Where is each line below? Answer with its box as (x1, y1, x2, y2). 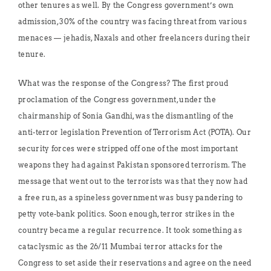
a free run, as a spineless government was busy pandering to (18, 193, 243, 202)
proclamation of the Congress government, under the (18, 95, 216, 104)
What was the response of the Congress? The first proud (18, 79, 229, 88)
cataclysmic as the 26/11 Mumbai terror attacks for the (18, 242, 223, 251)
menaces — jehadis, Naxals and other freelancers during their (18, 33, 250, 42)
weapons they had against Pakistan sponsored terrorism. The (18, 160, 247, 169)
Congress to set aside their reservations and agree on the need (18, 258, 252, 267)
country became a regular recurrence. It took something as (18, 226, 243, 235)
